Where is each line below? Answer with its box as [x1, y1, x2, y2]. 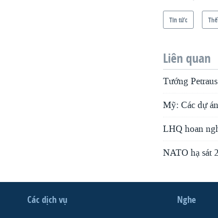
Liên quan [163, 49, 211, 67]
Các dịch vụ [27, 193, 67, 206]
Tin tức [169, 15, 188, 24]
